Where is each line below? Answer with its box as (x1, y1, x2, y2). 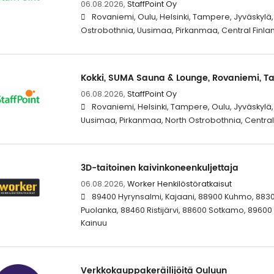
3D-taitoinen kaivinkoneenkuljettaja (80, 161, 239, 176)
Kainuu (80, 218, 107, 229)
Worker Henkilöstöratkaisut (127, 179, 232, 190)
